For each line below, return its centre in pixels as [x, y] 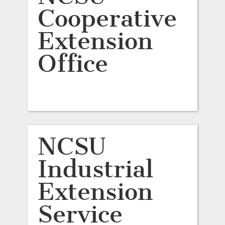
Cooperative [107, 18]
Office [73, 64]
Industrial [95, 169]
